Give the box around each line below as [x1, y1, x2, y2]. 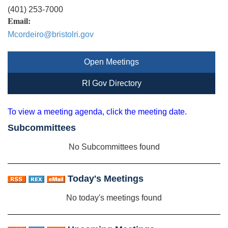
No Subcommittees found [68, 142, 160, 151]
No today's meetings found [66, 193, 162, 202]
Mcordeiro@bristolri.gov [8, 30, 94, 39]
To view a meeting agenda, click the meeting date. [8, 107, 187, 116]
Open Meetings [84, 57, 139, 66]
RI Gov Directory [81, 78, 141, 88]
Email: [8, 14, 31, 26]
